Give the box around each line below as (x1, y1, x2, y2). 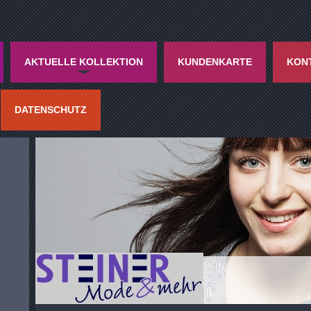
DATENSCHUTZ (15, 104, 87, 115)
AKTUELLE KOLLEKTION (24, 56, 143, 67)
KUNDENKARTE (178, 56, 252, 67)
